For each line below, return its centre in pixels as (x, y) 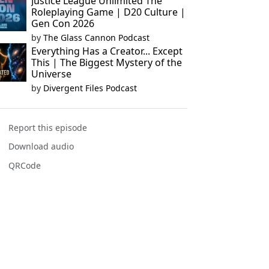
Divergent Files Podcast (90, 88)
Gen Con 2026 (62, 23)
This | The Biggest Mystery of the (106, 62)
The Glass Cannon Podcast (96, 38)
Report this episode (48, 128)
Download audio (41, 147)
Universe (51, 74)
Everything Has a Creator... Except (107, 51)
